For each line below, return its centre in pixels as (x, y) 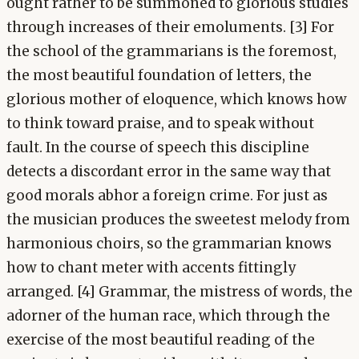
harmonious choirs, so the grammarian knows (169, 244)
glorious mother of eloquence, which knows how (177, 100)
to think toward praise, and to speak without (160, 124)
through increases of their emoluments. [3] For (170, 28)
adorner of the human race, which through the (168, 316)
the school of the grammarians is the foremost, (171, 52)
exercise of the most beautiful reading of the (161, 340)
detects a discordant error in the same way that (169, 172)
